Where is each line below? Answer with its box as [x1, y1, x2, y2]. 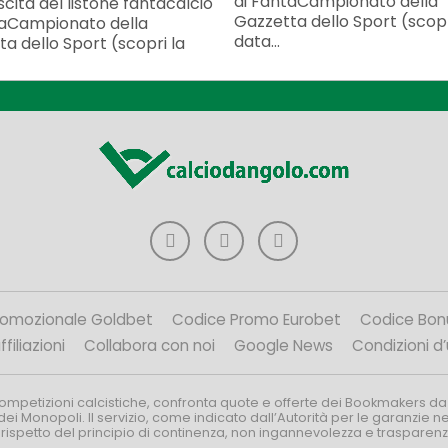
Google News [233, 335, 333, 357]
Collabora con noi [83, 335, 215, 357]
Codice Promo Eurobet [172, 309, 341, 331]
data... [234, 29, 280, 53]
